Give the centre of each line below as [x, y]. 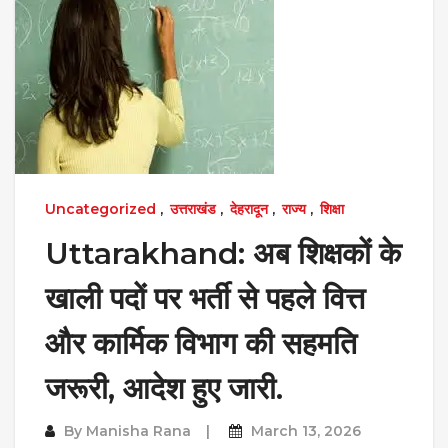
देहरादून [249, 208]
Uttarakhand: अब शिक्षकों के [223, 253]
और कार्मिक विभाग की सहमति [201, 343]
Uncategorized [100, 208]
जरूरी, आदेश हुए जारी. [164, 388]
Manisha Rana [138, 430]
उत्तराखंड [193, 208]
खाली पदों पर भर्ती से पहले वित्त [205, 298]
